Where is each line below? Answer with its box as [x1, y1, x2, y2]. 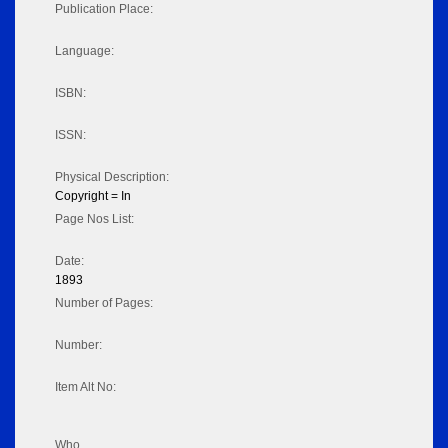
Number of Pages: [55, 296, 153, 311]
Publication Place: [55, 2, 153, 17]
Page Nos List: [55, 212, 134, 227]
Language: [55, 44, 114, 59]
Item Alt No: [55, 380, 116, 395]
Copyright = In [55, 189, 131, 204]
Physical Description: [55, 170, 169, 185]
